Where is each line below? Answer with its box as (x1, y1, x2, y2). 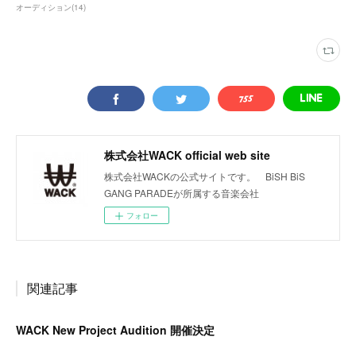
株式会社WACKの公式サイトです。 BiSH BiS (104, 169, 305, 183)
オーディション (16, 2, 72, 13)
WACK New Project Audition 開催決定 (16, 322, 215, 338)
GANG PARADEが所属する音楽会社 (104, 186, 259, 199)
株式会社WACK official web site (104, 147, 270, 163)
